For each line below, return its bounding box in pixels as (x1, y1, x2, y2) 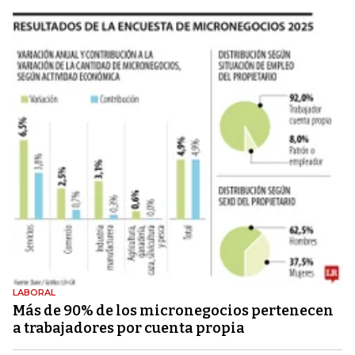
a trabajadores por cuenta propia (13, 319, 245, 337)
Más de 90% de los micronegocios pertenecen (13, 301, 334, 319)
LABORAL (13, 286, 55, 298)
